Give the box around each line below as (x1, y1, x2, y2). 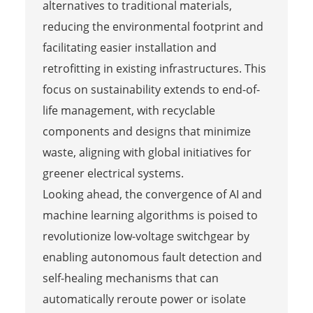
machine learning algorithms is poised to (42, 207, 258, 223)
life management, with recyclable (42, 102, 215, 118)
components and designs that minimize (42, 123, 251, 139)
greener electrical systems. (42, 165, 184, 181)
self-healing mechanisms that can (42, 270, 219, 286)
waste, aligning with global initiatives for (42, 144, 252, 160)
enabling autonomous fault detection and (42, 249, 262, 265)
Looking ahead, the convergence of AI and (42, 186, 262, 202)
